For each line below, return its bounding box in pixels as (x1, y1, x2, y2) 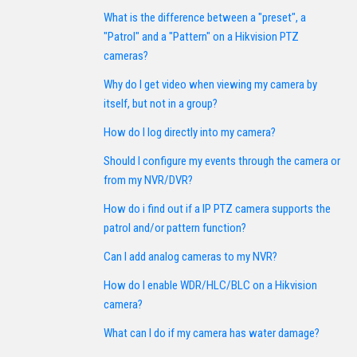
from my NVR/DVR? (104, 173, 193, 187)
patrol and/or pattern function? (104, 221, 246, 235)
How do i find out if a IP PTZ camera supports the (104, 202, 331, 216)
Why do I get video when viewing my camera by (104, 77, 317, 92)
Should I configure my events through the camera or (104, 154, 340, 168)
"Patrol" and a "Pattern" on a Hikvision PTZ (104, 29, 299, 44)
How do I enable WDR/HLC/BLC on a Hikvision (104, 278, 317, 292)
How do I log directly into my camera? (104, 125, 276, 139)
